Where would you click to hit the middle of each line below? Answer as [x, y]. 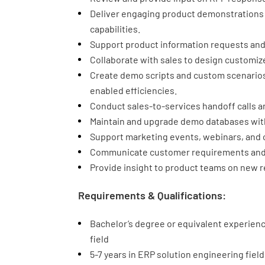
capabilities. [115, 29]
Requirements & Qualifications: [152, 195]
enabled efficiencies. [133, 90]
